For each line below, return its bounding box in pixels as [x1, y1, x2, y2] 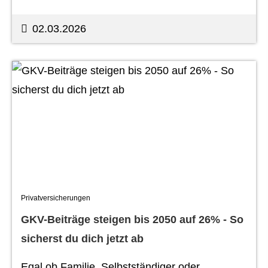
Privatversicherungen [21, 194, 90, 202]
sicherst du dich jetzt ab [21, 233, 144, 245]
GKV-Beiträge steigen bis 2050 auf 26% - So [21, 214, 243, 226]
